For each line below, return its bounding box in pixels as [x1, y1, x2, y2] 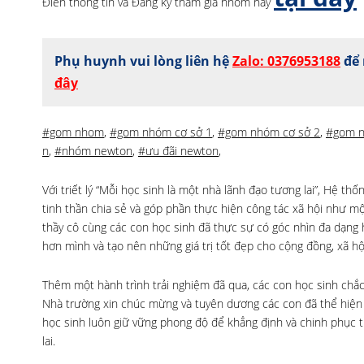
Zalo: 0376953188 [232, 52, 340, 70]
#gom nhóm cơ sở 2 [218, 124, 320, 140]
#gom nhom [42, 124, 104, 140]
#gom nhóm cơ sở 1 [110, 124, 212, 140]
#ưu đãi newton [138, 143, 219, 158]
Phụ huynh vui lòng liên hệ [54, 52, 232, 70]
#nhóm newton [54, 143, 132, 158]
